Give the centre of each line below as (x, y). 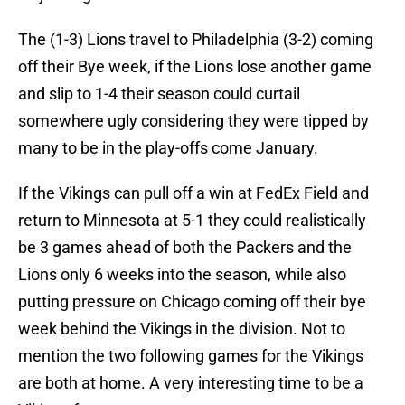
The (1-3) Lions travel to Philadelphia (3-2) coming (196, 40)
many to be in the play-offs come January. (168, 148)
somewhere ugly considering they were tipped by (193, 121)
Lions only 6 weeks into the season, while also (182, 275)
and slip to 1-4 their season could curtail (159, 94)
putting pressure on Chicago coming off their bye (192, 302)
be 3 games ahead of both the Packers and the (185, 248)
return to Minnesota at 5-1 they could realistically (192, 221)
